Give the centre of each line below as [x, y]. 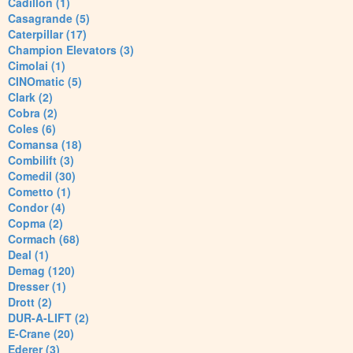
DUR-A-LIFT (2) [48, 318]
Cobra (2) [33, 113]
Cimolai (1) [37, 66]
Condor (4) [37, 208]
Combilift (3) [41, 160]
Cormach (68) [44, 239]
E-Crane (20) [41, 334]
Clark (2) [30, 97]
